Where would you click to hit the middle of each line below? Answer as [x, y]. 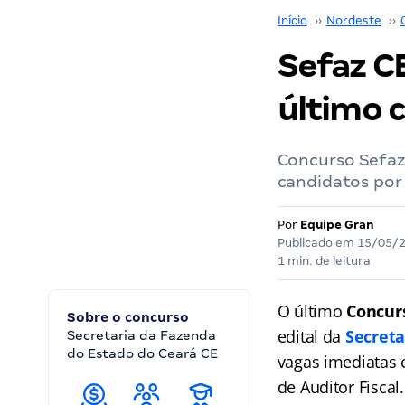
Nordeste [353, 20]
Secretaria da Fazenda [141, 335]
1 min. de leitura [324, 261]
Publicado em [317, 243]
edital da [311, 336]
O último [312, 311]
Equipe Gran [337, 225]
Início [292, 20]
